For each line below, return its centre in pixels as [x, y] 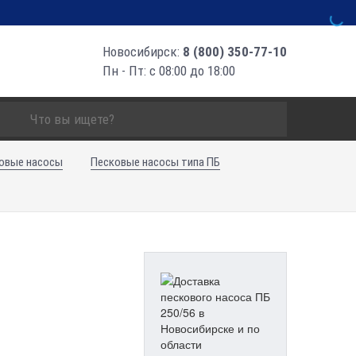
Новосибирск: [143, 52]
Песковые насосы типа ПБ [155, 162]
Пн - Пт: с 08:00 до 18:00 [169, 71]
